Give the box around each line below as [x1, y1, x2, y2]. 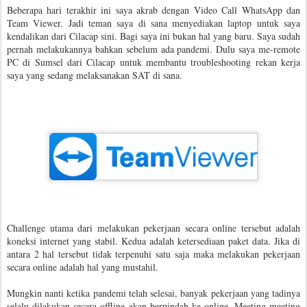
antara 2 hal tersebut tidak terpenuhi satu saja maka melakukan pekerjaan [7, 247, 300, 261]
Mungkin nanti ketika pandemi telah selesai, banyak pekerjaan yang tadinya [7, 286, 300, 300]
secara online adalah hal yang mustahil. [7, 260, 158, 274]
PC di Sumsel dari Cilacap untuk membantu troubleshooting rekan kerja [7, 56, 300, 69]
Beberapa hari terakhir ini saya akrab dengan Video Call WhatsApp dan [7, 3, 300, 16]
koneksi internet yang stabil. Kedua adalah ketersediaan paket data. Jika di [7, 234, 300, 248]
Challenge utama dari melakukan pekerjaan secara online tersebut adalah [7, 221, 300, 235]
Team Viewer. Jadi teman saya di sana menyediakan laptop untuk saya [7, 16, 300, 29]
